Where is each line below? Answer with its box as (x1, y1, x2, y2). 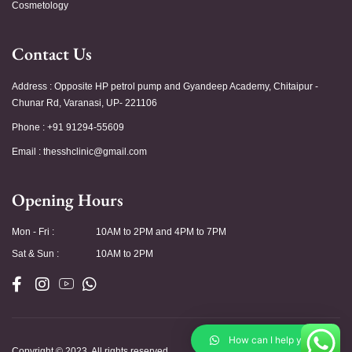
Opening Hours (12, 188, 123, 211)
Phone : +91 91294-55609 (12, 121, 124, 133)
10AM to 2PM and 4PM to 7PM (96, 225, 226, 237)
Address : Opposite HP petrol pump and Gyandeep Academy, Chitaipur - (12, 80, 318, 92)
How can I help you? (229, 334, 317, 346)
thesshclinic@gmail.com (43, 145, 147, 157)
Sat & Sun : (12, 247, 59, 259)
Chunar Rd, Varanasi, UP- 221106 (12, 97, 157, 108)
